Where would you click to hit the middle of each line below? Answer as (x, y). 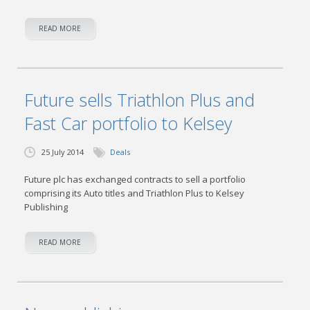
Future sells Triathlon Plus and (140, 100)
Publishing (46, 207)
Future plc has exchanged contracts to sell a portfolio (135, 179)
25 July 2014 (63, 152)
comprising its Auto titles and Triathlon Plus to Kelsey (135, 193)
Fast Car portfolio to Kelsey (128, 123)
